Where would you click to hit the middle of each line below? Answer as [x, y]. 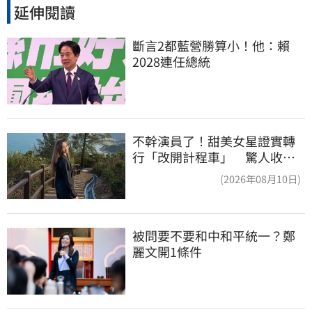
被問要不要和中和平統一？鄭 [214, 236]
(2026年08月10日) [260, 178]
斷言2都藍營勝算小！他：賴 [211, 46]
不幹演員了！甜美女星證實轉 [214, 140]
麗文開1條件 [167, 252]
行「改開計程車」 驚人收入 [214, 156]
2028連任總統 [171, 62]
